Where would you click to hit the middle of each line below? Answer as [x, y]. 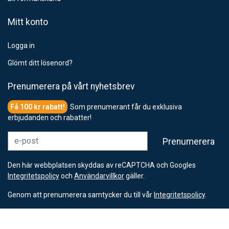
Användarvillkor [99, 176]
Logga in [21, 46]
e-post [18, 136]
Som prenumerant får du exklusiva [126, 107]
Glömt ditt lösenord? [40, 63]
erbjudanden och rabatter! [50, 117]
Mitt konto [28, 22]
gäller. [134, 176]
